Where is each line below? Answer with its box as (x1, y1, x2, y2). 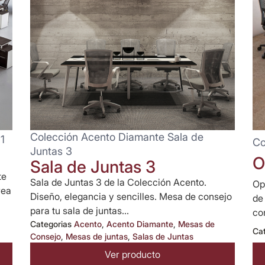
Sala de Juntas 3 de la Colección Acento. (30, 176, 206, 188)
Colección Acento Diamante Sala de (30, 130, 203, 143)
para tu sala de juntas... (30, 204, 129, 216)
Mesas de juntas (65, 231, 128, 241)
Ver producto (104, 248, 160, 260)
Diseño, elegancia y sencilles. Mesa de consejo (30, 190, 232, 202)
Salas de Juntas (132, 231, 193, 241)
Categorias (30, 218, 72, 229)
